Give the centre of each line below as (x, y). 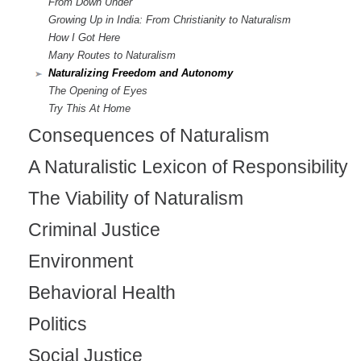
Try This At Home (89, 108)
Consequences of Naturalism (149, 135)
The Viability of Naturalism (136, 198)
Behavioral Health (102, 293)
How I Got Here (84, 37)
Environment (81, 261)
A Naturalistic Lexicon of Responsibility (188, 167)
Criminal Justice (94, 230)
